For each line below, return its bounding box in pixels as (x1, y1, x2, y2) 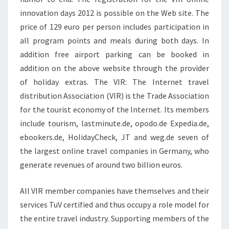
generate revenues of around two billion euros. (20, 159, 182, 170)
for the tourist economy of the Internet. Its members (20, 104, 209, 114)
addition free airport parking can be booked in (20, 49, 209, 59)
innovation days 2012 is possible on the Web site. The (20, 8, 209, 18)
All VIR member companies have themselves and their (20, 186, 209, 196)
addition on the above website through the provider (20, 63, 209, 73)
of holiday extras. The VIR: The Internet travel (20, 77, 209, 87)
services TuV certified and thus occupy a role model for (20, 199, 209, 210)
